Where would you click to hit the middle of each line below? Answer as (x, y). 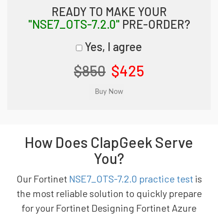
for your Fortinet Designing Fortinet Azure (109, 208)
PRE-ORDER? (155, 24)
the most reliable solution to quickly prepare (109, 193)
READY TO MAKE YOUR (109, 11)
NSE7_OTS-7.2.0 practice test (131, 179)
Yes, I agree (112, 46)
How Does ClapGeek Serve (109, 142)
